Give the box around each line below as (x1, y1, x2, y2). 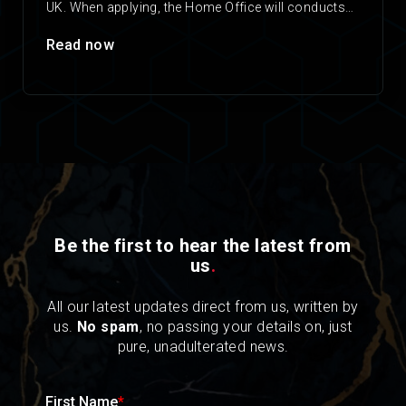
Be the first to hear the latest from (54, 235, 352, 257)
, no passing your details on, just (139, 318, 353, 336)
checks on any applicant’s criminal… (46, 24, 264, 39)
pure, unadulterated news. (117, 338, 289, 356)
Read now (46, 36, 115, 54)
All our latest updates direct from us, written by (47, 298, 359, 316)
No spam (77, 318, 140, 336)
